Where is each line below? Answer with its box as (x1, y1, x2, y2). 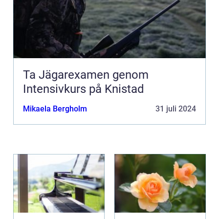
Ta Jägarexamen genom (23, 68, 149, 82)
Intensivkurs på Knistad (23, 82, 144, 96)
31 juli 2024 (155, 104, 196, 114)
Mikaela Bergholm (23, 104, 87, 114)
